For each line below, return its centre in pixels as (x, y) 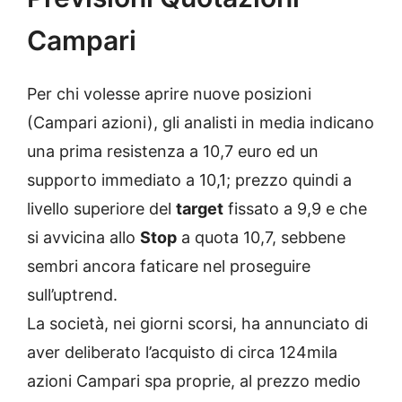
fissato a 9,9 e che (295, 208)
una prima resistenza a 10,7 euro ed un (173, 151)
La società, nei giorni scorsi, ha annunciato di (197, 323)
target (200, 208)
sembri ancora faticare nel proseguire (169, 266)
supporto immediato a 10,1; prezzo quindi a (189, 179)
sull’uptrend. (72, 294)
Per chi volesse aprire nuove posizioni (169, 93)
